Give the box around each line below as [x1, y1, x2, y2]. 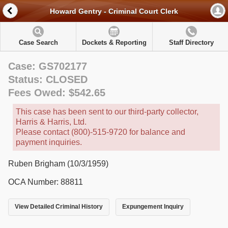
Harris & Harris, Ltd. [16, 118, 87, 126]
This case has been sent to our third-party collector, [16, 107, 198, 116]
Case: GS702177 [8, 61, 87, 72]
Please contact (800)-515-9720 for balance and [16, 128, 185, 136]
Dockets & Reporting [81, 39, 147, 46]
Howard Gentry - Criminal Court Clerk [50, 7, 178, 16]
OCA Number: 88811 [8, 178, 83, 186]
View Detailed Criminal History [15, 203, 103, 211]
